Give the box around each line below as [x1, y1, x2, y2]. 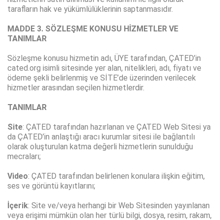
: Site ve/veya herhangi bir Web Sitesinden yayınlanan [28, 201, 210, 211]
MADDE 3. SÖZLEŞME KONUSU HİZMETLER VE [7, 24, 178, 34]
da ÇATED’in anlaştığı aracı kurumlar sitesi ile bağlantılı [7, 132, 195, 142]
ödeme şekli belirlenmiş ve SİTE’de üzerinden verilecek [7, 73, 196, 83]
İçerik [7, 201, 28, 211]
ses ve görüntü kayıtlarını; [7, 181, 95, 191]
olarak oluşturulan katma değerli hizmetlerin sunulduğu [7, 142, 193, 152]
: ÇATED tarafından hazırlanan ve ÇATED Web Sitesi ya [23, 122, 211, 132]
